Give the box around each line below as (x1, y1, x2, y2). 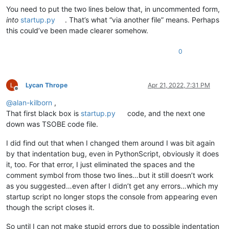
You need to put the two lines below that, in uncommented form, (6, 4, 220, 13)
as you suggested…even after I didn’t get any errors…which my (6, 181, 218, 190)
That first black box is (6, 108, 81, 118)
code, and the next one (125, 108, 205, 118)
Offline (16, 88, 35, 97)
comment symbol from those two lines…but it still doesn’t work (6, 170, 214, 179)
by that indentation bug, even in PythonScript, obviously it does (6, 149, 219, 158)
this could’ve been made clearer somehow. (6, 26, 148, 35)
